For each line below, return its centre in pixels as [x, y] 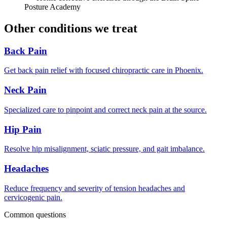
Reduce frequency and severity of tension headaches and [94, 188]
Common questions [35, 214]
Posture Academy [52, 7]
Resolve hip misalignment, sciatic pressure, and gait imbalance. [104, 149]
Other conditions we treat [71, 28]
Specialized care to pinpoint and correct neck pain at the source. [105, 109]
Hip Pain [23, 129]
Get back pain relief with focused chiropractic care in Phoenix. [104, 70]
